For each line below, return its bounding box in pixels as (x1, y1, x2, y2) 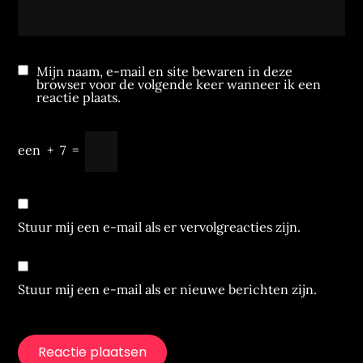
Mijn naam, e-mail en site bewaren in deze (36, 63, 293, 79)
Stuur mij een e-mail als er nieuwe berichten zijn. (18, 281, 318, 297)
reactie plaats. (36, 89, 122, 105)
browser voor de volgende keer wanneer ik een (36, 76, 322, 92)
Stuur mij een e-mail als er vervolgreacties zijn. (18, 219, 301, 235)
